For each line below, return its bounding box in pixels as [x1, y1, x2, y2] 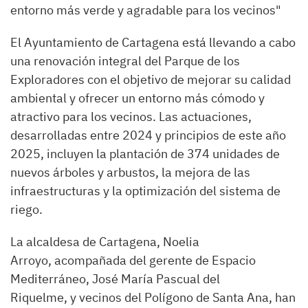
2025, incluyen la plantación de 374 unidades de [10, 146, 280, 162]
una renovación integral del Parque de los [10, 53, 240, 69]
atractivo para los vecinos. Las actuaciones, [10, 109, 252, 124]
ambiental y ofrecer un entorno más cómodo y [10, 90, 265, 106]
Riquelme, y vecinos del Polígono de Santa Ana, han [10, 289, 296, 305]
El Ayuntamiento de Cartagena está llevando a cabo [10, 34, 296, 50]
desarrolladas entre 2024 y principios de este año [10, 127, 286, 143]
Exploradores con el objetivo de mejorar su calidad [10, 71, 291, 87]
